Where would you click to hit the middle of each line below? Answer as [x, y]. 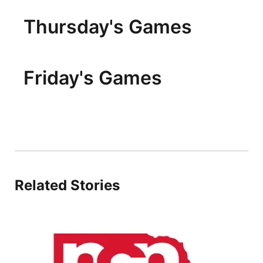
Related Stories [67, 185]
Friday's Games [93, 78]
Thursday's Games [108, 27]
